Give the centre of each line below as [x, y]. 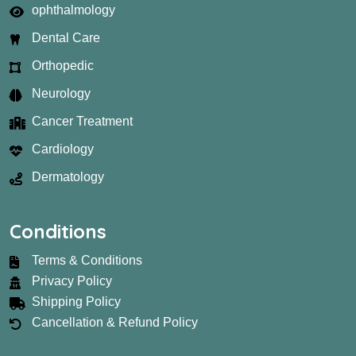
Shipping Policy [76, 302]
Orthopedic [63, 66]
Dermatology [68, 177]
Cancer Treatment [82, 122]
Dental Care [66, 38]
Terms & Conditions [87, 261]
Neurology [61, 94]
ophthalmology [74, 10]
